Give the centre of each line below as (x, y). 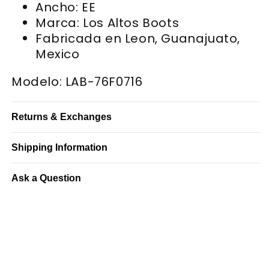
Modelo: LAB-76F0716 (77, 81)
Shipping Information (59, 147)
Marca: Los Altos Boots (107, 23)
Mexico (58, 54)
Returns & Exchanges (62, 116)
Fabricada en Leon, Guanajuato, (138, 38)
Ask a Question (46, 178)
